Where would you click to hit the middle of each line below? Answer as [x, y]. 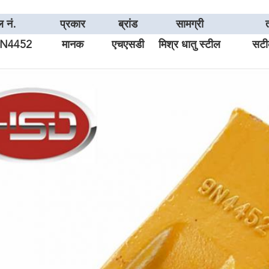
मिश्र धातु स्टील [189, 45]
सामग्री [189, 25]
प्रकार [73, 25]
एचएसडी [128, 45]
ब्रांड [128, 25]
